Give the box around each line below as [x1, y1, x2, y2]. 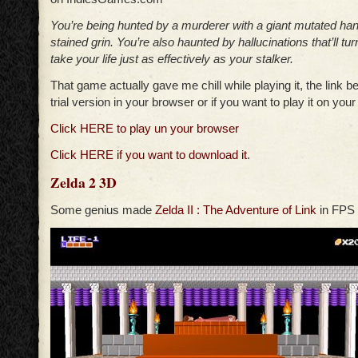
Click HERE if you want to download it [50, 148, 247, 162]
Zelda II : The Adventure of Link [155, 203, 316, 217]
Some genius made [50, 203, 155, 217]
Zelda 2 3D [50, 172, 117, 193]
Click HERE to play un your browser [50, 121, 239, 136]
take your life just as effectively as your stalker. [50, 52, 293, 66]
